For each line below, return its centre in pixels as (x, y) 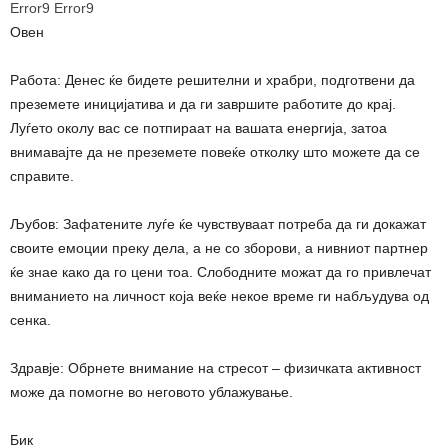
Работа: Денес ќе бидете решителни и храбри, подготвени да (212, 79)
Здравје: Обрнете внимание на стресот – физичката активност (215, 367)
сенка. (30, 319)
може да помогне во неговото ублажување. (151, 391)
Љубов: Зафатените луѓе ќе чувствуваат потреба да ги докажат (218, 223)
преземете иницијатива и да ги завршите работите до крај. (203, 103)
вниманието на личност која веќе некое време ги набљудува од (219, 295)
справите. (42, 175)
